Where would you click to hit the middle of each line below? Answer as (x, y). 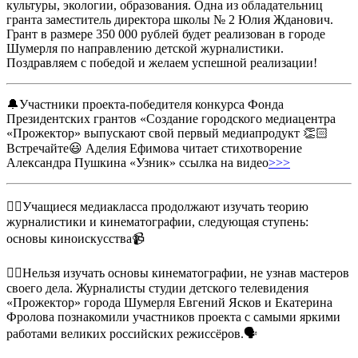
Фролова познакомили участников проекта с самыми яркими (173, 317)
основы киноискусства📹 (76, 239)
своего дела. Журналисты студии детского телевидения (157, 288)
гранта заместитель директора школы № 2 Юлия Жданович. (170, 20)
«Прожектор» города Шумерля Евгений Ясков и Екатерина (169, 303)
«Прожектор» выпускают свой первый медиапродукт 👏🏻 (167, 133)
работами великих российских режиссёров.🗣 (132, 334)
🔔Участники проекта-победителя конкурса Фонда (145, 105)
